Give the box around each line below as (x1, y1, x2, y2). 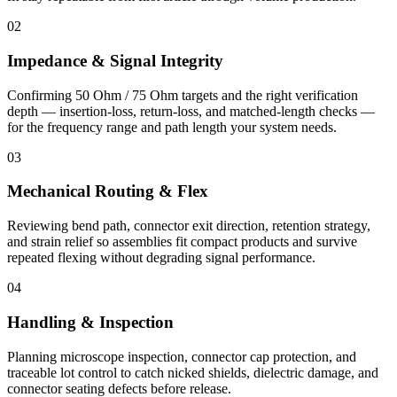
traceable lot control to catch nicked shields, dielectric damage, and (7, 364, 378, 380)
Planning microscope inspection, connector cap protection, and (7, 348, 356, 364)
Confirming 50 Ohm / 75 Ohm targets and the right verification (7, 87, 358, 103)
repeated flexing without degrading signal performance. (7, 250, 315, 266)
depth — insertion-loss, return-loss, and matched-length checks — (7, 103, 375, 119)
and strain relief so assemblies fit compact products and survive (7, 234, 357, 250)
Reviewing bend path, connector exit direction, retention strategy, (7, 218, 370, 234)
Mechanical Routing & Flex (7, 182, 208, 201)
